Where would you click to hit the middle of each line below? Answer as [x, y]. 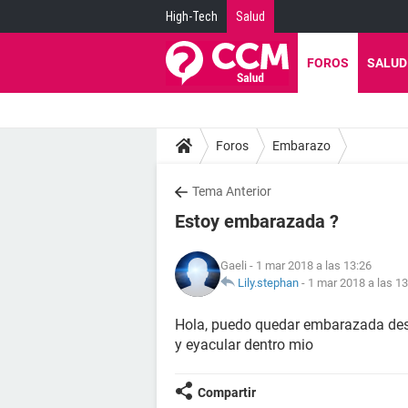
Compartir [227, 393]
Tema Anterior [232, 191]
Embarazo [301, 145]
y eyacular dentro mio [244, 345]
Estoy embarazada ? [257, 221]
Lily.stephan [268, 283]
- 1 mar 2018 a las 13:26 [309, 265]
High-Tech [192, 16]
